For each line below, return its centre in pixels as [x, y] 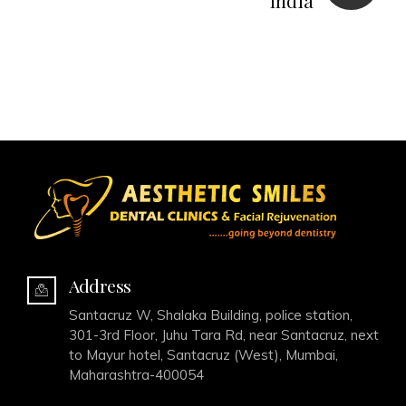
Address [100, 285]
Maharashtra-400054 [136, 374]
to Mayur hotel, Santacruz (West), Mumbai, [203, 354]
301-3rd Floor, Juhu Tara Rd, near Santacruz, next [223, 334]
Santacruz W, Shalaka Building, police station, [210, 314]
